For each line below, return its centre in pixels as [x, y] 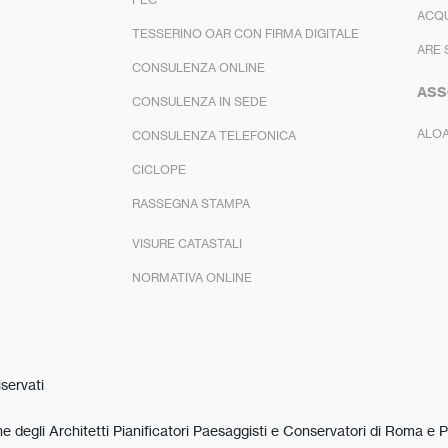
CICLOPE [159, 169]
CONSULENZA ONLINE [198, 67]
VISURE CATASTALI [187, 243]
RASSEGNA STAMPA [191, 203]
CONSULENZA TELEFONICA [214, 135]
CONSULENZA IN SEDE [199, 101]
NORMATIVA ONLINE [192, 277]
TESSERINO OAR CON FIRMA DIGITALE [245, 33]
